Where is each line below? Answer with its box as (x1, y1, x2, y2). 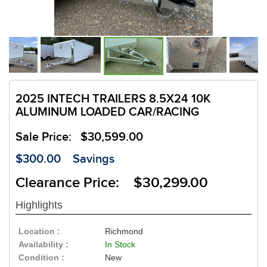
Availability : (18, 240, 69, 250)
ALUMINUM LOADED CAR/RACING (15, 105, 199, 120)
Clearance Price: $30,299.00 (15, 174, 208, 192)
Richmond (105, 226, 144, 237)
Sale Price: (15, 130, 80, 145)
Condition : (18, 253, 64, 263)
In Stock (105, 240, 136, 250)
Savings (73, 152, 114, 167)
